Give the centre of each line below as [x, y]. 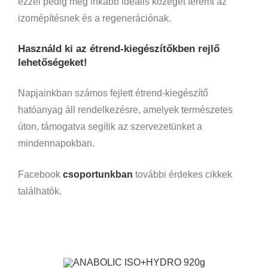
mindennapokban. [56, 143]
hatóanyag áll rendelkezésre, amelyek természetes [125, 109]
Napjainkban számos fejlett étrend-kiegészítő [113, 93]
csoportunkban [98, 174]
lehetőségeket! [53, 63]
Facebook [40, 174]
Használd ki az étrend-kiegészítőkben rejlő [119, 49]
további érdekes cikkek [182, 174]
